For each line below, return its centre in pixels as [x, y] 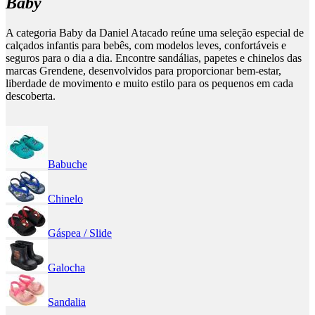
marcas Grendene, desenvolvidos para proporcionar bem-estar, [143, 70]
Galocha [66, 267]
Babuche [67, 164]
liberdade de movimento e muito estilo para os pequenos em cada [149, 83]
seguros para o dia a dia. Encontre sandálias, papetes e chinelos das [154, 58]
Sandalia [67, 302]
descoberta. [31, 96]
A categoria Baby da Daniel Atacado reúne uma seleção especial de [155, 32]
